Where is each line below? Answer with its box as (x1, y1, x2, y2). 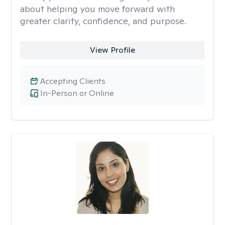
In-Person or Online (40, 88, 114, 98)
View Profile (89, 45, 135, 55)
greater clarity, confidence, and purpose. (20, 15, 186, 27)
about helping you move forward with (20, 3, 175, 15)
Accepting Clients (40, 76, 105, 86)
